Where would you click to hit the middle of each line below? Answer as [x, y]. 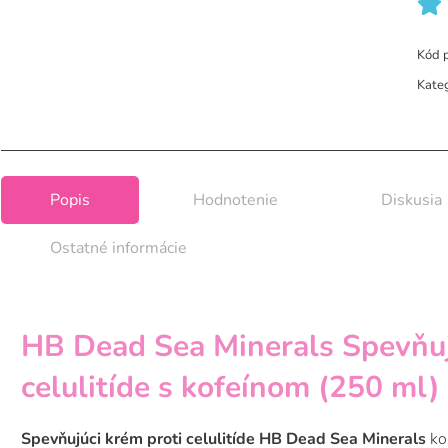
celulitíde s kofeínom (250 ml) [230, 388]
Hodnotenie [235, 200]
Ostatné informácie [118, 248]
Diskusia [411, 200]
